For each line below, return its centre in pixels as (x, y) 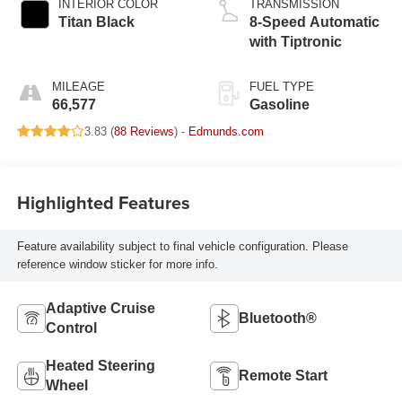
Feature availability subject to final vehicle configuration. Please (182, 247)
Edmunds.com (226, 131)
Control (71, 328)
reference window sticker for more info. (117, 265)
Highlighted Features (103, 203)
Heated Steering (100, 366)
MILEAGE (78, 86)
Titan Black (96, 22)
